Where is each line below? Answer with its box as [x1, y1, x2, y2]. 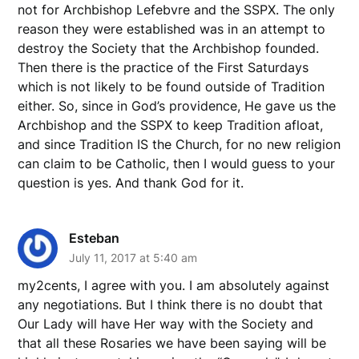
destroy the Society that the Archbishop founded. [18, 39, 320, 56]
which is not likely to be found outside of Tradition [18, 78, 325, 95]
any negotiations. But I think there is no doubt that [18, 296, 324, 313]
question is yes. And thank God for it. [18, 174, 244, 191]
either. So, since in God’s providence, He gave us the [18, 97, 337, 114]
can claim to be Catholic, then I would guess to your [18, 155, 336, 171]
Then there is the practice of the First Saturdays [18, 58, 309, 75]
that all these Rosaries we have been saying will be [18, 334, 327, 351]
